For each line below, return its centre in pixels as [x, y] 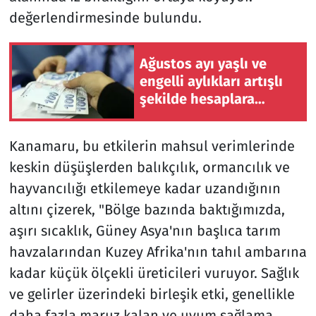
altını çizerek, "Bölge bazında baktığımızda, [147, 209]
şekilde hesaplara [197, 99]
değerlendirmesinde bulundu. [105, 17]
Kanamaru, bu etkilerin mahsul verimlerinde [152, 146]
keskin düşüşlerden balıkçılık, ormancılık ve [149, 167]
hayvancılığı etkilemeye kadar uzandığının [145, 188]
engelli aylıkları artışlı [211, 81]
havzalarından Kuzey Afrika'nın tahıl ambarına [158, 251]
